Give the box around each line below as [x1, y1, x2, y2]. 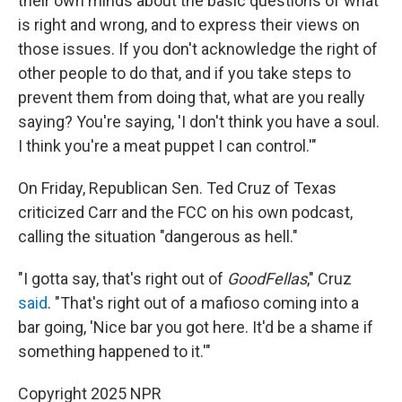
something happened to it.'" [18, 342, 211, 361]
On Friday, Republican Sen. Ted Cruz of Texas [18, 179, 336, 197]
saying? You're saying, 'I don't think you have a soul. [18, 112, 380, 131]
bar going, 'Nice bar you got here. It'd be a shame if [18, 318, 373, 336]
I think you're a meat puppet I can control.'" [18, 136, 317, 155]
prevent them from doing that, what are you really [18, 88, 365, 107]
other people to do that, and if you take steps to [18, 64, 351, 83]
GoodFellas [227, 269, 307, 288]
